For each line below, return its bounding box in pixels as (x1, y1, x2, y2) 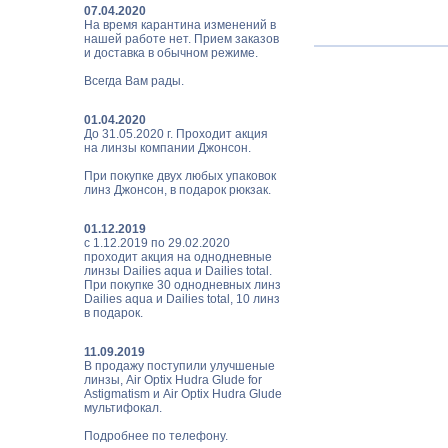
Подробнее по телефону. (83, 429, 228, 443)
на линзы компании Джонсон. (83, 141, 251, 155)
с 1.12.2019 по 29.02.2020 (83, 236, 230, 250)
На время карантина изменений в (83, 18, 276, 32)
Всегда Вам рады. (83, 74, 184, 88)
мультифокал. (83, 401, 162, 415)
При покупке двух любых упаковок (83, 169, 276, 183)
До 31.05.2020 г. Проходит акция (83, 127, 268, 141)
